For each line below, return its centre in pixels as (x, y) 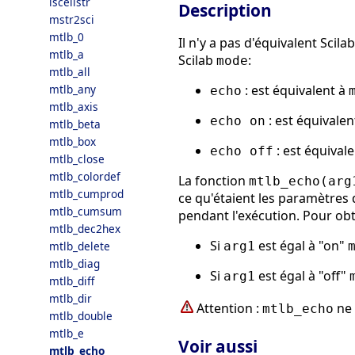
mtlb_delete (80, 246)
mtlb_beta (75, 124)
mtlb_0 (67, 37)
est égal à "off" (302, 275)
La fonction (214, 180)
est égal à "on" (302, 245)
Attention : (229, 308)
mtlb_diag (74, 263)
